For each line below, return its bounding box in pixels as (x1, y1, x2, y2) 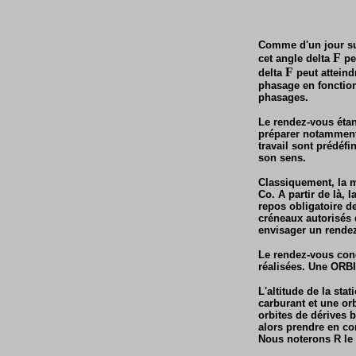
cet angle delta (258, 52, 333, 64)
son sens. (258, 152, 306, 164)
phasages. (258, 91, 308, 103)
